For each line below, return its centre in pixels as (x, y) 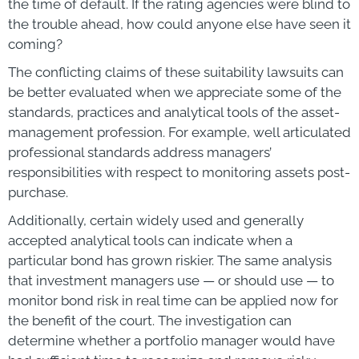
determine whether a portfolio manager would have (171, 340)
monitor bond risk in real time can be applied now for (173, 300)
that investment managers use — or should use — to (171, 280)
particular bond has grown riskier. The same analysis (170, 260)
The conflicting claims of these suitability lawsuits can (176, 72)
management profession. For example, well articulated (179, 132)
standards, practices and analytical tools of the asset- (174, 112)
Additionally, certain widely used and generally (156, 220)
